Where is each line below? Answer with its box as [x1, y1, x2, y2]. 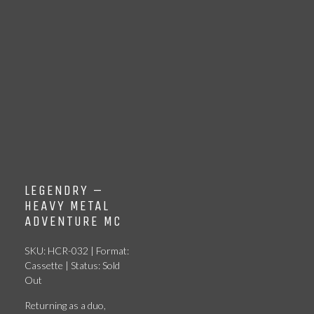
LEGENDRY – [25, 182, 103, 198]
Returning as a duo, [25, 299, 106, 311]
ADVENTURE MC [25, 213, 122, 229]
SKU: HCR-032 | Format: [25, 245, 129, 257]
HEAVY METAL [25, 198, 109, 214]
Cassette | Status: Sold [25, 259, 120, 271]
